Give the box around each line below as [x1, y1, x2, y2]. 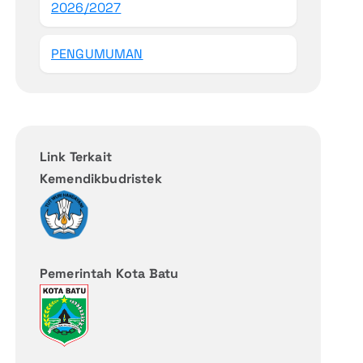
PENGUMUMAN [50, 45, 143, 63]
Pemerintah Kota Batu [39, 264, 179, 282]
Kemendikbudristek [39, 170, 162, 188]
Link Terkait [39, 148, 112, 166]
